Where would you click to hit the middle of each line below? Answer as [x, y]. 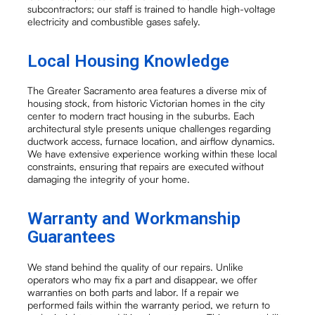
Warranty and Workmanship [134, 219]
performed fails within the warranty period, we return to [149, 304]
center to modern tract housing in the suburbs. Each [141, 116]
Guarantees [72, 237]
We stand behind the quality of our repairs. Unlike [136, 266]
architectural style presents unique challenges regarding [149, 129]
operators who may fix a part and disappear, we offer [143, 279]
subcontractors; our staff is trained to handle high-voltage [152, 9]
